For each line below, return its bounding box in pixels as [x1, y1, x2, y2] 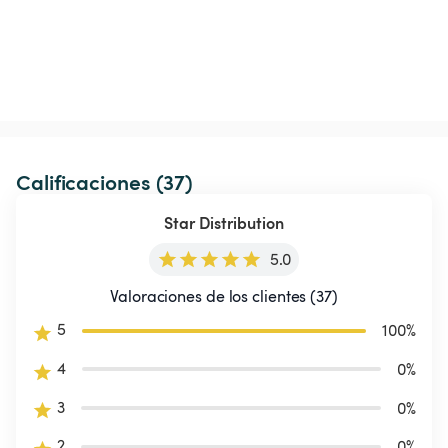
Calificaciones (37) [16, 167, 194, 197]
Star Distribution [164, 212, 284, 234]
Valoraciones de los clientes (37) [110, 285, 338, 308]
